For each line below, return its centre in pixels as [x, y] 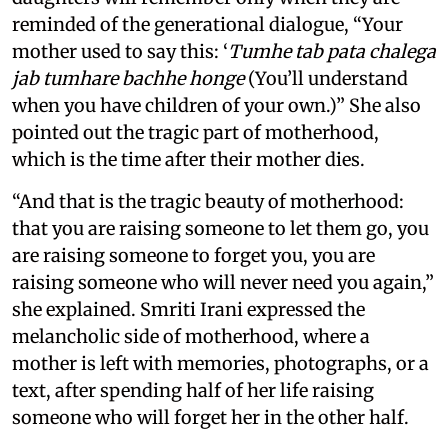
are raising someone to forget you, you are [193, 256]
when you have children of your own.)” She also [216, 106]
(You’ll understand [326, 79]
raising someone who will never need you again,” [223, 283]
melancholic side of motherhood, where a [191, 337]
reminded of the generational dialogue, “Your [207, 25]
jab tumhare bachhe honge [128, 79]
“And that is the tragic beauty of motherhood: [208, 202]
